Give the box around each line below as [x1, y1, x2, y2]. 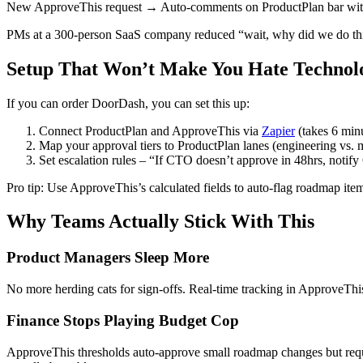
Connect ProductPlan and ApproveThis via [39, 123, 262, 138]
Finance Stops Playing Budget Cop [6, 311, 239, 329]
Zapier [262, 123, 295, 138]
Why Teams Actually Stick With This [6, 211, 314, 233]
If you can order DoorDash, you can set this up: [6, 96, 250, 110]
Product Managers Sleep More [6, 249, 209, 267]
